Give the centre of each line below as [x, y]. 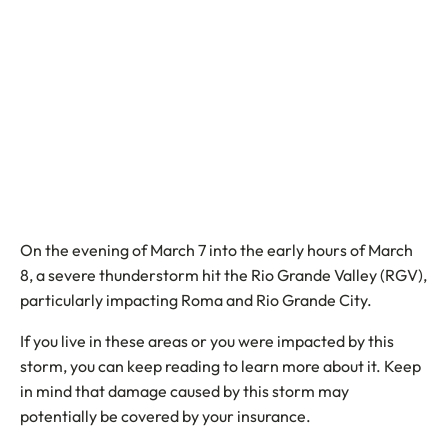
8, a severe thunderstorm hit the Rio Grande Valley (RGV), [223, 275]
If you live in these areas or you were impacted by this [207, 341]
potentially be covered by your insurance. [165, 416]
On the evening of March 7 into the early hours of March [216, 250]
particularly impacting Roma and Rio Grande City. [196, 300]
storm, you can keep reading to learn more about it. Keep [220, 366]
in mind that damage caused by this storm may [184, 391]
